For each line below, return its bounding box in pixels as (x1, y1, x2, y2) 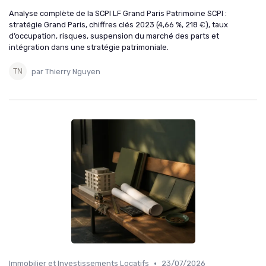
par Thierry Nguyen (31, 66, 100, 76)
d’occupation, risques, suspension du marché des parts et (9, 31, 219, 41)
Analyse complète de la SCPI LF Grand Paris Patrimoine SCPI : (9, 9, 227, 18)
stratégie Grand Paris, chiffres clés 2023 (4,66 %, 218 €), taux (9, 20, 228, 30)
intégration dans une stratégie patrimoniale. (9, 43, 169, 52)
